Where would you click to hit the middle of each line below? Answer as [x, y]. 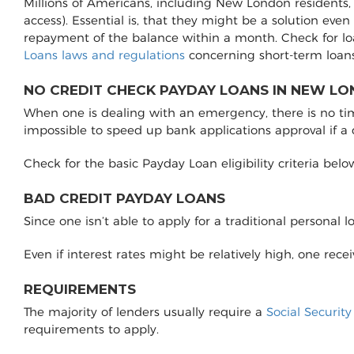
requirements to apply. [91, 330]
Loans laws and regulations [104, 55]
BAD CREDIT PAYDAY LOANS [124, 199]
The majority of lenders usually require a [145, 312]
